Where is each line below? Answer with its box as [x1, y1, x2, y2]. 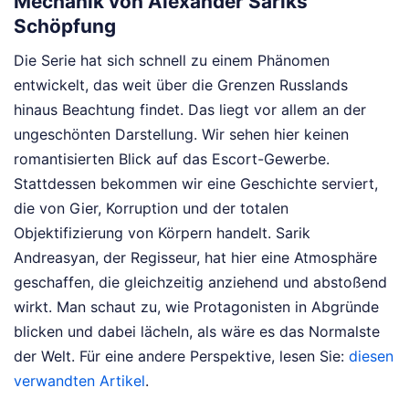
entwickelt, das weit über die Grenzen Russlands [14, 75, 348, 94]
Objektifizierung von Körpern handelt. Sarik [14, 223, 310, 242]
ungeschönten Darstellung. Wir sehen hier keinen [14, 124, 349, 143]
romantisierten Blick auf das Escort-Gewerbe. [14, 149, 330, 168]
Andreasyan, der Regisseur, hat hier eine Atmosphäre [14, 247, 377, 267]
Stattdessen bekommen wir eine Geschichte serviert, [14, 173, 378, 193]
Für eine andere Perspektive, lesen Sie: [79, 346, 349, 365]
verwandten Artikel [14, 371, 145, 390]
